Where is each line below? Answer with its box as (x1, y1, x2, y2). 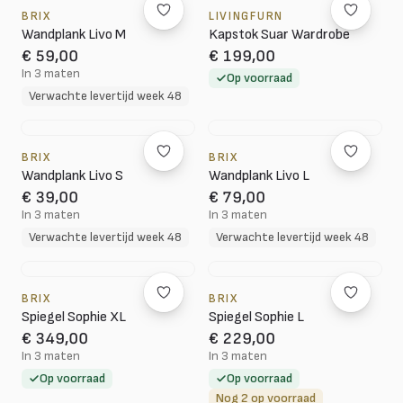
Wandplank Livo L (209, 167, 309, 184)
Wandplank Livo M (22, 26, 126, 43)
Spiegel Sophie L (209, 309, 304, 326)
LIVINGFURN (209, 9, 283, 23)
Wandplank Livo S (22, 167, 123, 184)
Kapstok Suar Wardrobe (209, 26, 350, 43)
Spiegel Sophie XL (22, 309, 126, 326)
